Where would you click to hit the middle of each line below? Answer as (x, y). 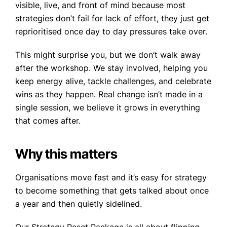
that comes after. (48, 121)
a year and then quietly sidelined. (79, 204)
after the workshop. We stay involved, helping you (111, 68)
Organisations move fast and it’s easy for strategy (111, 178)
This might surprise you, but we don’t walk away (108, 55)
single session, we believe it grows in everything (108, 108)
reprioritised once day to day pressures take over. (111, 32)
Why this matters (66, 154)
